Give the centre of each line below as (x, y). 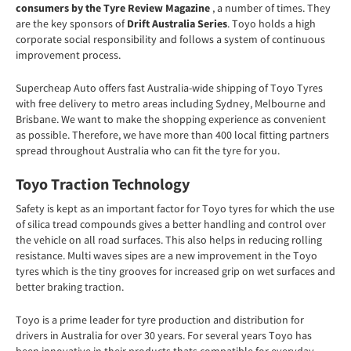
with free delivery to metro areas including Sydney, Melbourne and (171, 103)
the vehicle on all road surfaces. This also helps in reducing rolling (169, 240)
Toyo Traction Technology (103, 184)
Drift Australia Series (176, 24)
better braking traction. (70, 287)
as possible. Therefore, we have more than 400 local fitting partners (172, 135)
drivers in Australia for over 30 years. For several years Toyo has (164, 335)
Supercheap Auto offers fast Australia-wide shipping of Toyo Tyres (169, 88)
